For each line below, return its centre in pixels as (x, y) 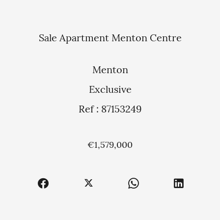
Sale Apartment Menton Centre (110, 39)
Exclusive (110, 91)
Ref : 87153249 (110, 110)
